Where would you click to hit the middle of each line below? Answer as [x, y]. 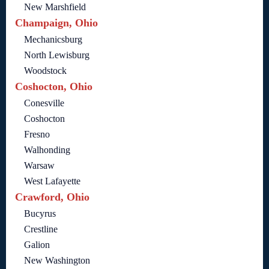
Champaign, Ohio [56, 23]
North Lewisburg [57, 55]
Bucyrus [40, 214]
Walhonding [47, 150]
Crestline [41, 229]
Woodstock [45, 71]
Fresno [37, 134]
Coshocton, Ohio [54, 87]
